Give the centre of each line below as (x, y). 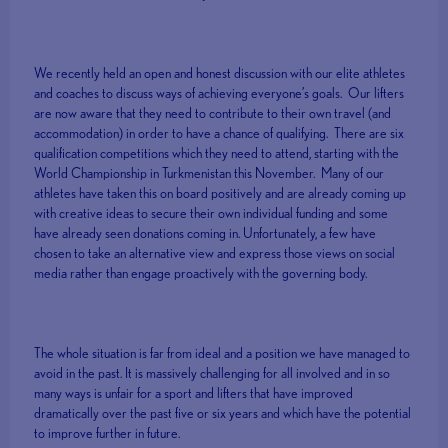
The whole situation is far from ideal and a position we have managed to (222, 353)
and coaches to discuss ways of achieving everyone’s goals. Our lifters (219, 93)
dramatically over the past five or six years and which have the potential (223, 413)
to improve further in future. (107, 433)
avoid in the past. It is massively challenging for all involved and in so (212, 373)
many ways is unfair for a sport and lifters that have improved (194, 393)
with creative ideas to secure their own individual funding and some (211, 213)
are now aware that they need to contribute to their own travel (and (213, 113)
